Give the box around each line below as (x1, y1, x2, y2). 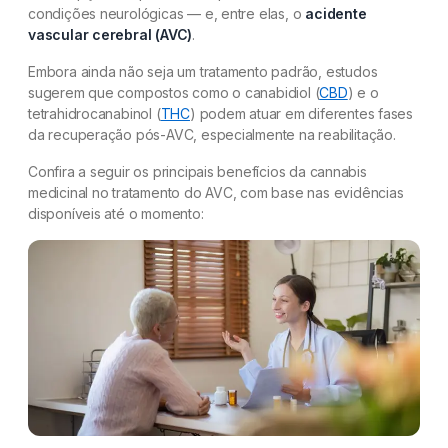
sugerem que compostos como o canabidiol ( (28, 84, 320, 101)
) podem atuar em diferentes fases (189, 105, 414, 122)
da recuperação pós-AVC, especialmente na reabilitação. (28, 126, 396, 143)
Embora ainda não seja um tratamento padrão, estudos (28, 63, 378, 80)
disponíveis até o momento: (28, 205, 204, 222)
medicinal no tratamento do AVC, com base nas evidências (28, 184, 404, 201)
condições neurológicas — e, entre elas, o (28, 5, 306, 22)
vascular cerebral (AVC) (28, 26, 193, 43)
